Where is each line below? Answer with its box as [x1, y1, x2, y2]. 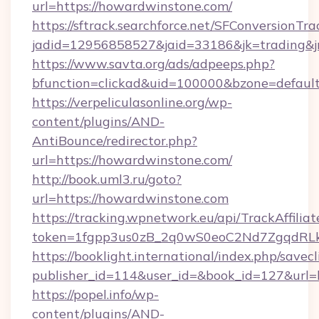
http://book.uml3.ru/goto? [32, 171, 182, 187]
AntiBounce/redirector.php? [32, 132, 197, 149]
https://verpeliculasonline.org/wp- [32, 94, 232, 110]
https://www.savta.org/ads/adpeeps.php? [32, 56, 275, 72]
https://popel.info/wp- [32, 286, 159, 303]
